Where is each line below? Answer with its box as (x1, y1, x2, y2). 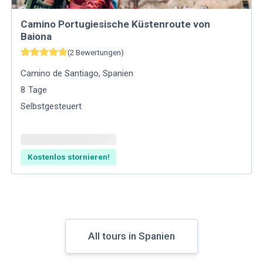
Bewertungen (76, 48, 122, 58)
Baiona (21, 30, 52, 42)
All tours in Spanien (88, 230, 175, 242)
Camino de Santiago (21, 68, 99, 79)
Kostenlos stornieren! (27, 153, 110, 162)
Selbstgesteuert (21, 100, 82, 112)
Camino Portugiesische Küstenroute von (21, 18, 211, 30)
